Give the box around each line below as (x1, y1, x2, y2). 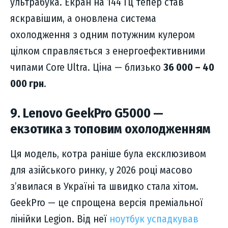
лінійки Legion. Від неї (10, 213, 109, 225)
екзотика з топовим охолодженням (10, 121, 211, 137)
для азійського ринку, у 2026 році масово (10, 164, 192, 177)
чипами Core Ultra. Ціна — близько (10, 61, 163, 74)
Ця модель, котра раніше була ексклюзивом (10, 148, 206, 160)
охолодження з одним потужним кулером (10, 28, 195, 41)
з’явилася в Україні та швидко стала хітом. (10, 180, 198, 193)
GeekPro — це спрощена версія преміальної (10, 196, 203, 209)
